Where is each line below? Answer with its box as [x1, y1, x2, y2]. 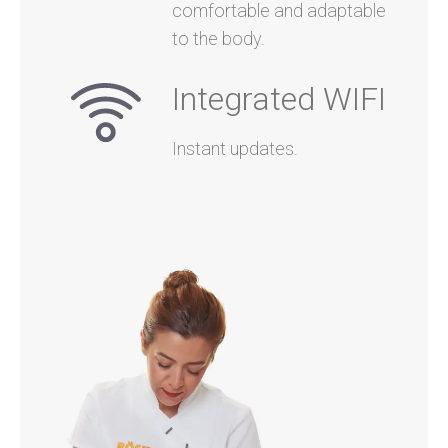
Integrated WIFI [172, 79, 387, 118]
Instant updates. [172, 137, 299, 159]
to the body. [172, 27, 266, 49]
